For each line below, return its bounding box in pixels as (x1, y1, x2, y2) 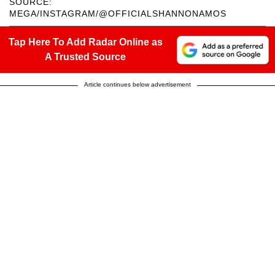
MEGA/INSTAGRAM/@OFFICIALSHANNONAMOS (9, 9, 227, 19)
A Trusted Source (45, 52, 126, 63)
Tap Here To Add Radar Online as (8, 37, 163, 48)
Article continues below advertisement (84, 81, 191, 88)
